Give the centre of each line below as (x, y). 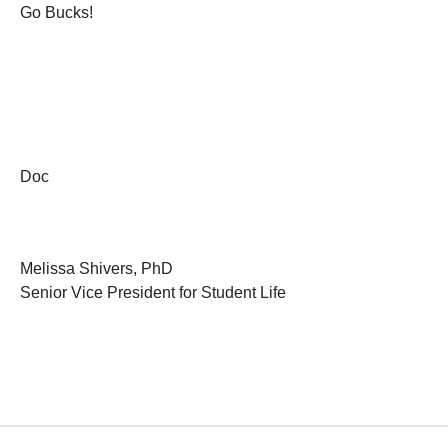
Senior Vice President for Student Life (155, 293)
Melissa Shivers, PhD (100, 269)
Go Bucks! (58, 13)
